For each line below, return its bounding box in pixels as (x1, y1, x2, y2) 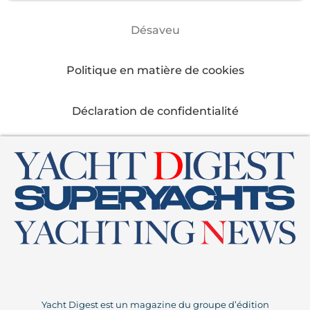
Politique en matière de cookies (66, 64, 244, 77)
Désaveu (130, 24, 180, 37)
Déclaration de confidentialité (71, 104, 239, 118)
